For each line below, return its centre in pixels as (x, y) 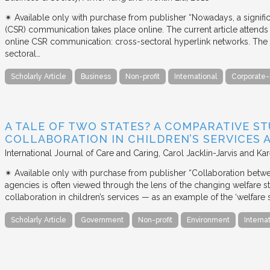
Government (102, 220)
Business (96, 76)
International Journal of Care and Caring (82, 153)
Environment (208, 220)
